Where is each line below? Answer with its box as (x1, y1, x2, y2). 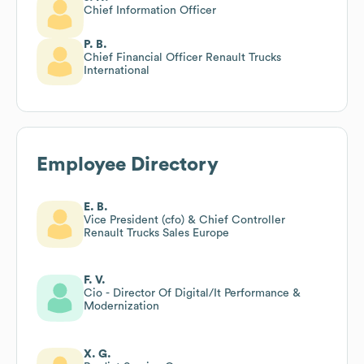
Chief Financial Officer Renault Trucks (84, 51, 281, 63)
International (84, 64, 149, 76)
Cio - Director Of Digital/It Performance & (84, 287, 301, 299)
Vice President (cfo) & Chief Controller (84, 214, 285, 226)
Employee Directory (37, 154, 219, 175)
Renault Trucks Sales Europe (84, 227, 229, 239)
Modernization (84, 300, 159, 312)
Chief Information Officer (84, 4, 216, 16)
